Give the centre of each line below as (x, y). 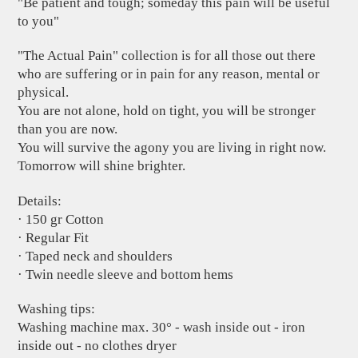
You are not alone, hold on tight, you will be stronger (167, 111)
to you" (39, 21)
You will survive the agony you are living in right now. (172, 148)
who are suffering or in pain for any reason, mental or (169, 74)
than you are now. (68, 129)
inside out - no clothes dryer (97, 346)
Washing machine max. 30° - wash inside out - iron (162, 328)
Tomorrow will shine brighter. (102, 166)
